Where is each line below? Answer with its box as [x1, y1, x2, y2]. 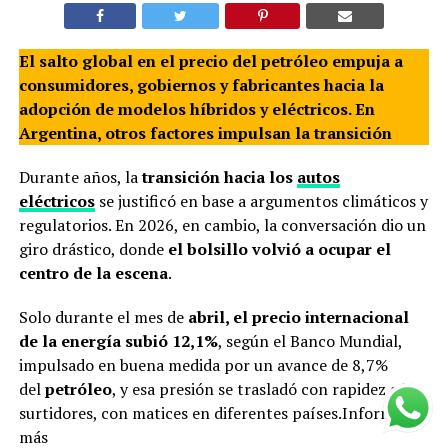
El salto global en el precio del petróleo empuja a [18, 50, 403, 73]
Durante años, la [18, 166, 138, 189]
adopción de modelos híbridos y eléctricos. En [18, 98, 375, 121]
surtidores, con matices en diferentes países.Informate [18, 402, 417, 425]
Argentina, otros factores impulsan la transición [18, 122, 392, 145]
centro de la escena [18, 262, 168, 285]
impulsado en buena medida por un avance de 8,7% [18, 354, 388, 377]
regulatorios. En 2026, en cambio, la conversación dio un [18, 214, 426, 237]
